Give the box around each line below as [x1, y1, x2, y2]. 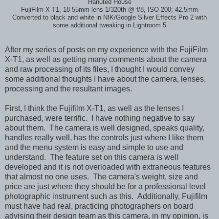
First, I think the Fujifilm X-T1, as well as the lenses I [5, 104, 184, 112]
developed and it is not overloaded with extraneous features [5, 162, 211, 171]
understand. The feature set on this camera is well [5, 153, 178, 161]
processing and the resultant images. [5, 84, 132, 93]
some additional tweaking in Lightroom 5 [53, 22, 166, 29]
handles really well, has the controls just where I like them [5, 133, 203, 142]
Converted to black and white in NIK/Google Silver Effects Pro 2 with [12, 14, 207, 21]
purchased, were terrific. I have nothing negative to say [5, 113, 195, 122]
